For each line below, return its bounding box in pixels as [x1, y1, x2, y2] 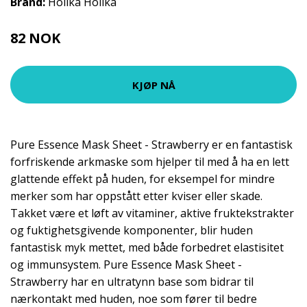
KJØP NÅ [132, 77, 175, 92]
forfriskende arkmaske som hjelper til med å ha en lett [10, 154, 289, 169]
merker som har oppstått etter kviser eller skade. [10, 188, 262, 204]
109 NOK [64, 34, 98, 46]
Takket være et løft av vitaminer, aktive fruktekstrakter [10, 206, 294, 221]
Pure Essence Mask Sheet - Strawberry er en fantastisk [10, 137, 293, 152]
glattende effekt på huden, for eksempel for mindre [10, 171, 275, 186]
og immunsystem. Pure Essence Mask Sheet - [10, 257, 242, 272]
